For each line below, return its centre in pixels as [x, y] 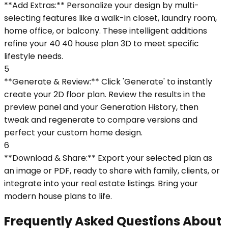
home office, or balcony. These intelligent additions [106, 31]
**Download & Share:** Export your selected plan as [108, 158]
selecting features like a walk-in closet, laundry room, [110, 18]
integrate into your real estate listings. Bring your [101, 183]
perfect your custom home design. [73, 132]
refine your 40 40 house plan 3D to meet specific [102, 43]
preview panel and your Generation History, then [101, 107]
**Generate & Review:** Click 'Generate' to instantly [108, 81]
